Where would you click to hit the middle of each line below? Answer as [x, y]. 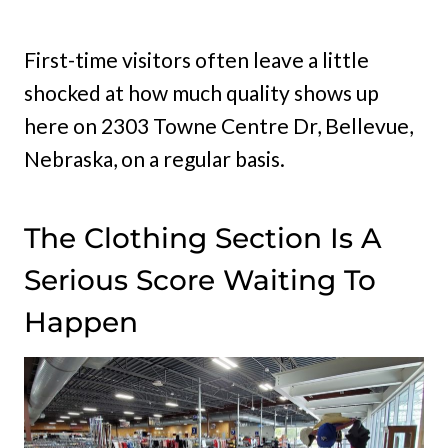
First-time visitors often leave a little [196, 59]
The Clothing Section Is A [203, 237]
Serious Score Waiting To [200, 279]
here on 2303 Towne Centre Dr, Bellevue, [218, 125]
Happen [81, 321]
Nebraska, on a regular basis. [154, 158]
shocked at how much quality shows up [201, 92]
